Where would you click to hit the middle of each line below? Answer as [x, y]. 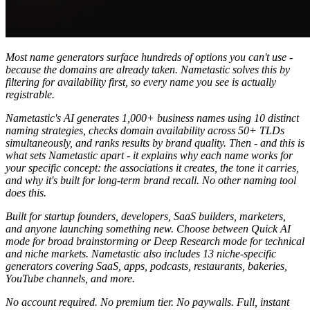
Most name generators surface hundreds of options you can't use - [149, 57]
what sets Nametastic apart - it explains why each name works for [149, 155]
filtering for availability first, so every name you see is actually [141, 82]
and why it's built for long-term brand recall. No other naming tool [151, 180]
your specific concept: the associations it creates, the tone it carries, [152, 167]
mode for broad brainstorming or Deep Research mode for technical [155, 241]
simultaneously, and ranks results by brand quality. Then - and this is [155, 143]
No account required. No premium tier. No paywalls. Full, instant [147, 302]
